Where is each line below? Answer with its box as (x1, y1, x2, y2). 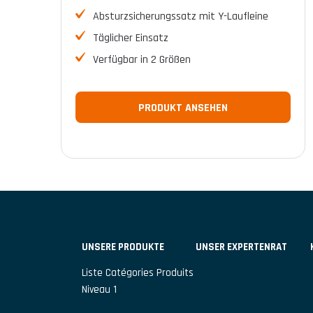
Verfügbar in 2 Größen (93, 52, 191, 67)
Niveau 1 (82, 282, 117, 296)
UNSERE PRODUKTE (82, 240, 164, 254)
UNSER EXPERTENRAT (196, 240, 288, 254)
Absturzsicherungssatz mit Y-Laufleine (93, 8, 268, 24)
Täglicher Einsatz (93, 30, 168, 45)
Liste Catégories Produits (82, 265, 194, 279)
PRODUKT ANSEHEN (138, 100, 228, 115)
